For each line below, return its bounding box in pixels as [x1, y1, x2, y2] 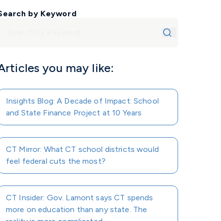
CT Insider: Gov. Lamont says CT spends [6, 193, 153, 202]
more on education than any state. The [6, 205, 147, 214]
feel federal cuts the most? [6, 156, 106, 166]
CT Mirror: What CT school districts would [6, 145, 159, 154]
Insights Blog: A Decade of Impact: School [6, 96, 159, 106]
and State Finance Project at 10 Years [6, 108, 142, 117]
